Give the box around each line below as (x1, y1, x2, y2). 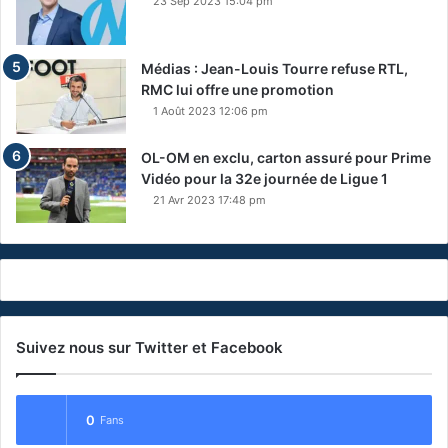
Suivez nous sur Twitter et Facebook (16, 337, 283, 357)
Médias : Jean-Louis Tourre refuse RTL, (141, 59, 408, 77)
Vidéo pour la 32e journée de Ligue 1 (141, 169, 388, 187)
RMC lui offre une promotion (141, 80, 334, 98)
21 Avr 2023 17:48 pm (153, 192, 266, 207)
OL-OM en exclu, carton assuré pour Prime (141, 148, 431, 166)
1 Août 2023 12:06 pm (153, 103, 268, 118)
